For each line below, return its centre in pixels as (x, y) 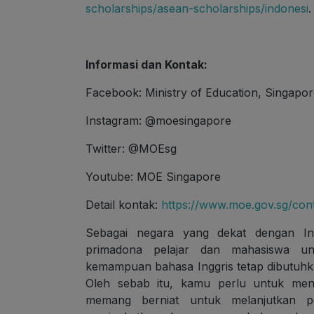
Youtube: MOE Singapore (153, 177)
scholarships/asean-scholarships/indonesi (197, 9)
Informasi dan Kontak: (146, 65)
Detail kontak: (123, 205)
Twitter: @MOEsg (131, 149)
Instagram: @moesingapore (158, 121)
